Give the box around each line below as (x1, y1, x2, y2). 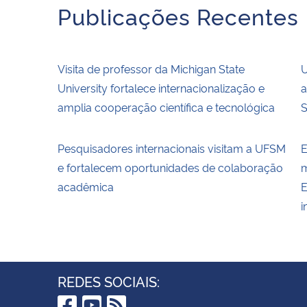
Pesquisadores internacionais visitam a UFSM (58, 140, 286, 156)
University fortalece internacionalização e (58, 79, 265, 95)
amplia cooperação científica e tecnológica (58, 99, 275, 114)
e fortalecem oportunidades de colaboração (58, 159, 283, 175)
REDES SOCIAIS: (58, 271, 160, 291)
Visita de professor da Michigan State (58, 60, 245, 76)
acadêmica (58, 178, 114, 194)
